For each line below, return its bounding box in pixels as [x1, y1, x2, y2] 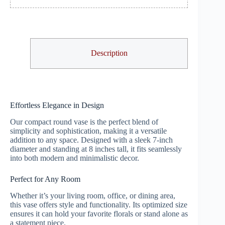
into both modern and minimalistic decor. [10, 154, 139, 163]
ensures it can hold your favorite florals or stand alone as [10, 209, 188, 218]
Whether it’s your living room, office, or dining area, [10, 191, 175, 200]
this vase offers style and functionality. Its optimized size [10, 200, 187, 209]
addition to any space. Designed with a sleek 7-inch [10, 136, 173, 145]
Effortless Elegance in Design [10, 101, 104, 110]
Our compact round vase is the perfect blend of [10, 118, 158, 127]
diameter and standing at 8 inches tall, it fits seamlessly [10, 145, 182, 154]
